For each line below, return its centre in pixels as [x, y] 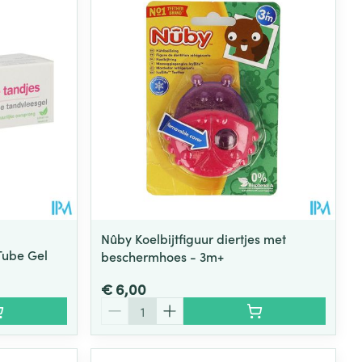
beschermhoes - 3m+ [163, 257]
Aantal [120, 305]
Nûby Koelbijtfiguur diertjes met [194, 239]
